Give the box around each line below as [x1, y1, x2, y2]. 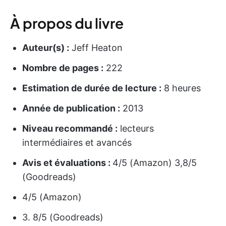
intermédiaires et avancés [22, 137, 132, 148]
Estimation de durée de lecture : [22, 83, 161, 94]
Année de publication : [22, 103, 120, 114]
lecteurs [118, 123, 154, 134]
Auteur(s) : [22, 42, 69, 53]
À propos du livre [10, 14, 124, 32]
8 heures [161, 83, 201, 94]
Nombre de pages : [22, 63, 103, 74]
